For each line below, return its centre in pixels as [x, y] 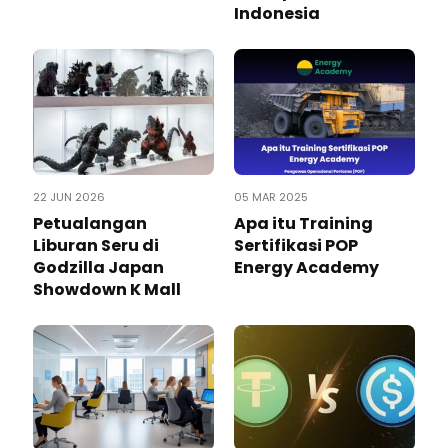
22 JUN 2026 [69, 196]
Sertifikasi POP [296, 245]
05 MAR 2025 [271, 196]
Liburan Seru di [96, 245]
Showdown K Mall [107, 289]
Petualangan [90, 223]
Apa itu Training [303, 223]
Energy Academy [306, 267]
